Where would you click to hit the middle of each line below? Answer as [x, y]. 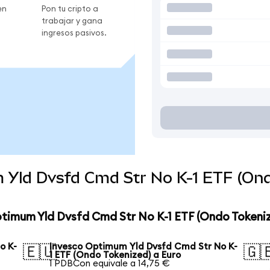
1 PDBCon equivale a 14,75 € [110, 263]
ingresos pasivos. [74, 33]
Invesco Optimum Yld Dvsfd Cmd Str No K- [144, 246]
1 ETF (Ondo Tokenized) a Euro [115, 255]
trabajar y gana [72, 21]
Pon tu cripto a [70, 9]
